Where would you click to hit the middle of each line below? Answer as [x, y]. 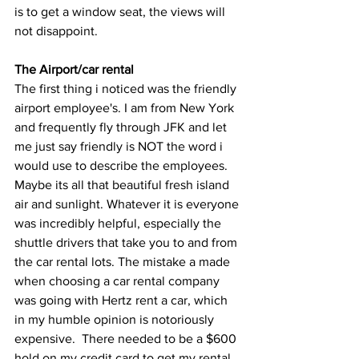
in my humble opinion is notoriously [116, 319]
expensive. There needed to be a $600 [127, 338]
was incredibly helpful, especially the [119, 223]
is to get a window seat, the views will [121, 11]
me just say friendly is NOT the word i [120, 146]
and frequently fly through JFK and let [122, 127]
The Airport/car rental [74, 69]
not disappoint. [58, 30]
